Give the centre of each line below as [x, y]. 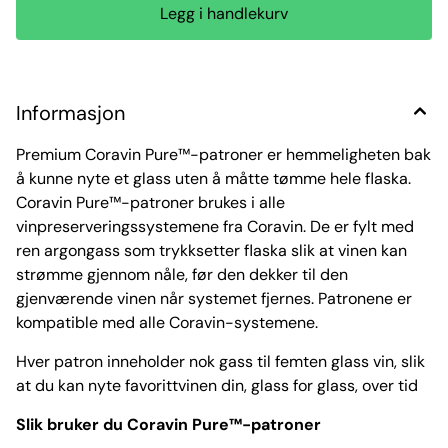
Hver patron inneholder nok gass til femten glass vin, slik [220, 362]
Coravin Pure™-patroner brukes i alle [150, 203]
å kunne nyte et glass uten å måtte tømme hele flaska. [213, 179]
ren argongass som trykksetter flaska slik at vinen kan [211, 251]
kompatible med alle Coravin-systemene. [167, 323]
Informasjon [70, 113]
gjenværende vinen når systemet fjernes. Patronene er [214, 299]
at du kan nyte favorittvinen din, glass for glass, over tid [217, 386]
